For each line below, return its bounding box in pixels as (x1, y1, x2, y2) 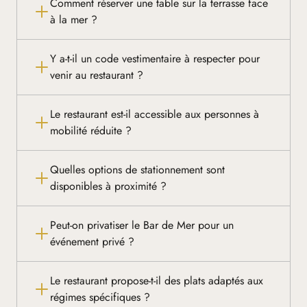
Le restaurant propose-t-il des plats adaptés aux (50, 273, 263, 289)
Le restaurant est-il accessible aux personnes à (50, 106, 259, 123)
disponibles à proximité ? (50, 178, 167, 195)
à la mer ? (50, 12, 97, 28)
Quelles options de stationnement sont (50, 162, 225, 178)
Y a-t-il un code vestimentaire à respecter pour (50, 51, 260, 67)
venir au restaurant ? (50, 67, 143, 84)
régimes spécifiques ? (50, 289, 150, 306)
